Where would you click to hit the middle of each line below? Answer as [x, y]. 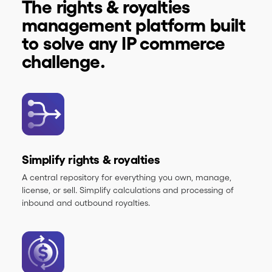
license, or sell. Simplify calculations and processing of [128, 190]
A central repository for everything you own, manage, [127, 177]
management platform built [134, 25]
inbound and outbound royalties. [86, 203]
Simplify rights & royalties [91, 160]
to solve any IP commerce [124, 43]
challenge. [63, 62]
